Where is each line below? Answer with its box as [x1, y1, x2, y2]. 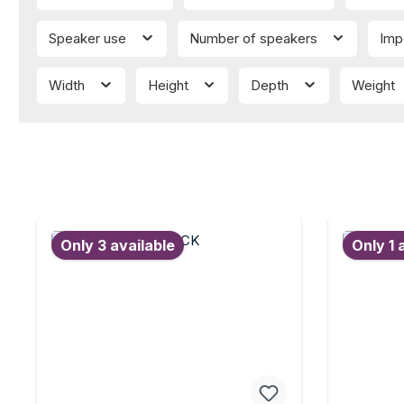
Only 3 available [60, 236, 175, 255]
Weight [351, 77, 399, 95]
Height [147, 77, 192, 95]
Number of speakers [188, 30, 321, 48]
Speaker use [49, 30, 130, 48]
